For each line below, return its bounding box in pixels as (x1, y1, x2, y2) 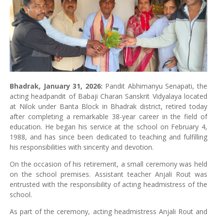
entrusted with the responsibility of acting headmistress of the (10, 179, 207, 189)
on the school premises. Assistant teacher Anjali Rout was (10, 169, 207, 179)
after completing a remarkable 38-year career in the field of (10, 111, 207, 121)
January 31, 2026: (43, 81, 103, 91)
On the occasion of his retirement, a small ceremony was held (10, 159, 207, 169)
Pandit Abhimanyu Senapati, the (102, 81, 208, 91)
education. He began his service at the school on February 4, (10, 122, 207, 131)
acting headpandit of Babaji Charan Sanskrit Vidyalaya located (10, 91, 207, 101)
